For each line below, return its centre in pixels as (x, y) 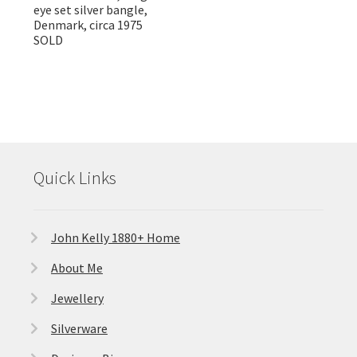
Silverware (79, 328)
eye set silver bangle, (90, 10)
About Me (76, 267)
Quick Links (75, 177)
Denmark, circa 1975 (88, 25)
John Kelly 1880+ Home (115, 237)
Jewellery (77, 298)
